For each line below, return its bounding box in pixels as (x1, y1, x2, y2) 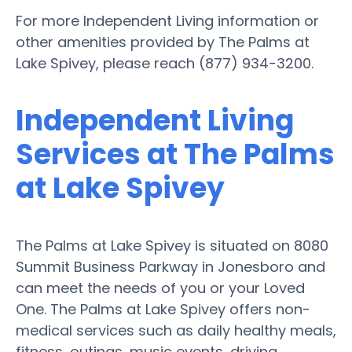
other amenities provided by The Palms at (16, 31, 310, 52)
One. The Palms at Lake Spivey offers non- (16, 299, 310, 319)
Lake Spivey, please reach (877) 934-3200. (16, 53, 313, 73)
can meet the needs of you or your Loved (16, 277, 305, 298)
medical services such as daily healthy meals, (16, 320, 336, 340)
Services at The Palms (16, 134, 335, 174)
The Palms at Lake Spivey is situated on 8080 (16, 235, 328, 255)
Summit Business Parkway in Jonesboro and (16, 256, 325, 277)
